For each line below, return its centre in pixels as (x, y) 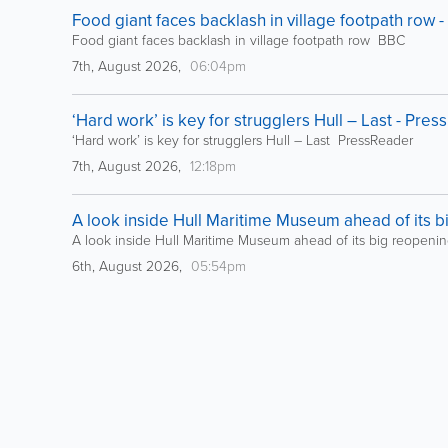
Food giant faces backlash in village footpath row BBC (238, 40)
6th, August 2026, (129, 266)
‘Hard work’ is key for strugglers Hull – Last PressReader (242, 140)
